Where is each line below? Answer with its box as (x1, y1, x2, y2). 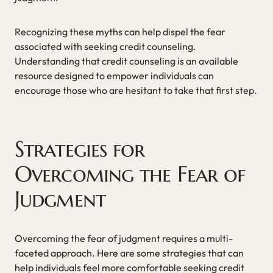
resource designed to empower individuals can (15, 69, 214, 82)
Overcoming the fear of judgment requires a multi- (15, 232, 233, 244)
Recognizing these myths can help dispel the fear (15, 25, 225, 38)
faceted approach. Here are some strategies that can (15, 246, 244, 259)
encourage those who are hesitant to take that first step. (15, 83, 257, 96)
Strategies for (15, 135, 145, 163)
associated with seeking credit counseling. (15, 40, 196, 52)
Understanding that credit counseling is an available (15, 54, 238, 67)
